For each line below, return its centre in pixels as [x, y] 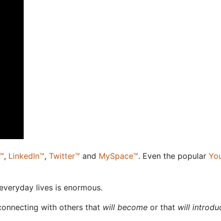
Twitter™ [64, 156]
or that [163, 207]
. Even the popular [173, 156]
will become [125, 207]
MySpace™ [118, 156]
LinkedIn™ [26, 156]
